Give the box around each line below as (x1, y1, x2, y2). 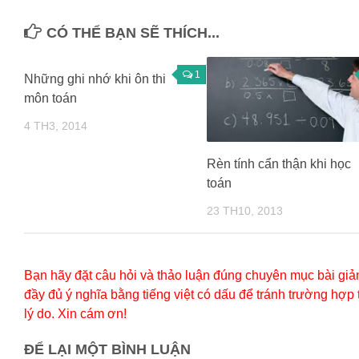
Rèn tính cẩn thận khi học (206, 157, 351, 171)
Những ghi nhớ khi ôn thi (24, 71, 166, 86)
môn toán (24, 91, 77, 105)
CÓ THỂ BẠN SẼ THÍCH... (46, 24, 220, 41)
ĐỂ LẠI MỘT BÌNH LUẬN (24, 341, 191, 357)
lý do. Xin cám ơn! (24, 306, 127, 321)
